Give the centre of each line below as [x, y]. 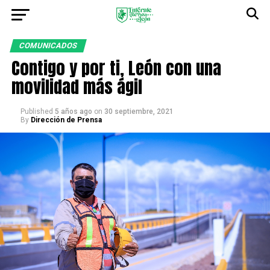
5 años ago [73, 111]
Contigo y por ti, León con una [116, 68]
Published [36, 111]
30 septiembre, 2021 [139, 111]
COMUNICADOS [48, 46]
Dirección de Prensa [66, 120]
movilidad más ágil [77, 86]
